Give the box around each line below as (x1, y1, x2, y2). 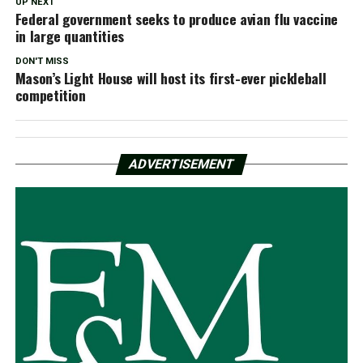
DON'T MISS (15, 55, 69, 66)
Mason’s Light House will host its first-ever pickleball (15, 66, 327, 88)
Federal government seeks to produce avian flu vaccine (15, 7, 339, 29)
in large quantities (15, 24, 124, 46)
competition (15, 83, 86, 105)
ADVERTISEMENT (126, 156, 237, 172)
